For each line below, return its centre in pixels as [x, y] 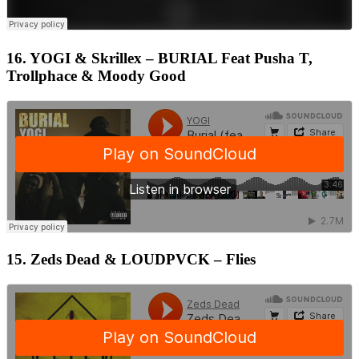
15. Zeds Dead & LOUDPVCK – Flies [131, 260]
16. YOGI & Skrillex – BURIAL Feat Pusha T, [159, 58]
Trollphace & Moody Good [96, 75]
